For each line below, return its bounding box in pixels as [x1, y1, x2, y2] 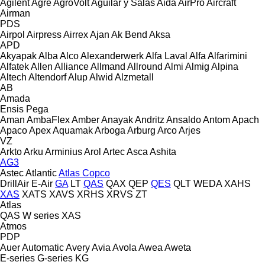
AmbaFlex [27, 114, 70, 125]
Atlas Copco [59, 167, 110, 178]
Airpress [27, 29, 62, 40]
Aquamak [53, 125, 93, 135]
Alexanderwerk [80, 50, 144, 61]
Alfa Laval [146, 50, 188, 61]
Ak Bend [111, 29, 147, 40]
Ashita [150, 146, 176, 157]
